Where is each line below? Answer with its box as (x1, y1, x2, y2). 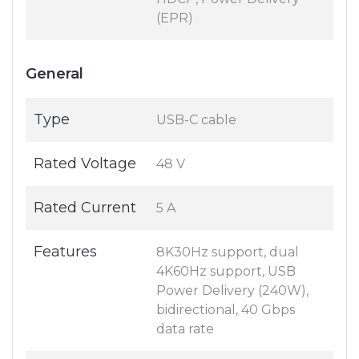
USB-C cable (156, 112, 236, 128)
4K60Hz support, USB (156, 264, 296, 280)
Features (34, 243, 97, 261)
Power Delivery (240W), (156, 283, 309, 299)
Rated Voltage (34, 155, 136, 173)
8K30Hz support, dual (156, 244, 299, 260)
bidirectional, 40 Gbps (156, 302, 295, 318)
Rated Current (34, 199, 136, 217)
